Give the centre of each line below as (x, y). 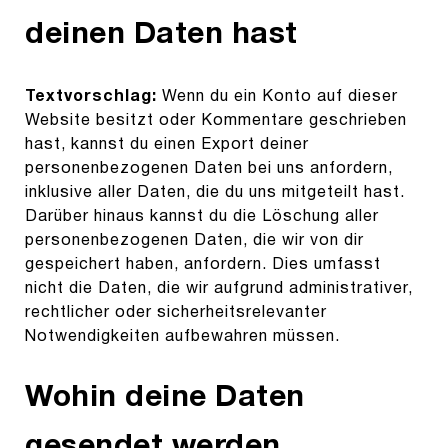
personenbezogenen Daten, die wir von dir (194, 241)
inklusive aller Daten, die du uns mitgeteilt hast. (215, 193)
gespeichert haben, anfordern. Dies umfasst (203, 265)
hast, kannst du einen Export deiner (167, 145)
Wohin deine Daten (165, 399)
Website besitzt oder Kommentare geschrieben (216, 121)
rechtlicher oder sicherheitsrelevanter (176, 313)
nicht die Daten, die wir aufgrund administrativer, (219, 289)
